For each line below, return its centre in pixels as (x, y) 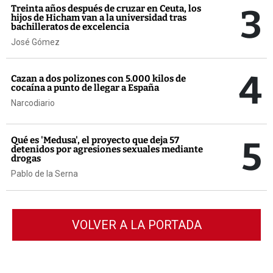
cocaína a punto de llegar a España (85, 88)
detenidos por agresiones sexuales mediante (107, 150)
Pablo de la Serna (44, 174)
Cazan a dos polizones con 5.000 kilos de (98, 79)
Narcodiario (33, 103)
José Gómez (35, 42)
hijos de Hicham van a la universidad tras (99, 17)
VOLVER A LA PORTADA (136, 225)
